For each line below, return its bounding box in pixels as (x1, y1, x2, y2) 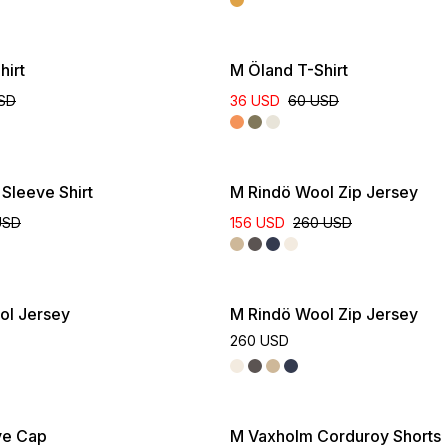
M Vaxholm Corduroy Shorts (230, 426, 441, 446)
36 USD (230, 92, 280, 109)
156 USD (230, 214, 285, 231)
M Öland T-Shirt (230, 60, 348, 80)
